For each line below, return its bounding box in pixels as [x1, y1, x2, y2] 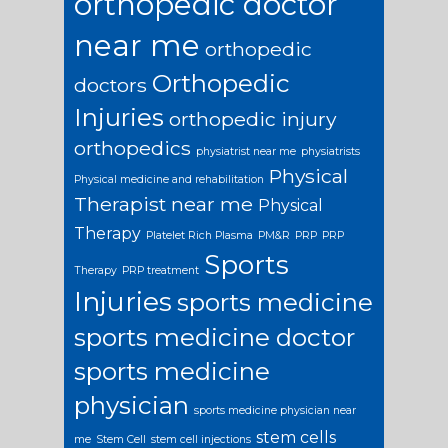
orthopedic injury [169, 106, 336, 131]
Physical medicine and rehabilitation [74, 172, 264, 186]
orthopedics [74, 135, 191, 160]
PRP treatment [122, 263, 199, 277]
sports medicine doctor [74, 321, 355, 352]
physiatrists [301, 144, 360, 158]
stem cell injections [151, 432, 251, 446]
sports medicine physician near [194, 403, 356, 417]
